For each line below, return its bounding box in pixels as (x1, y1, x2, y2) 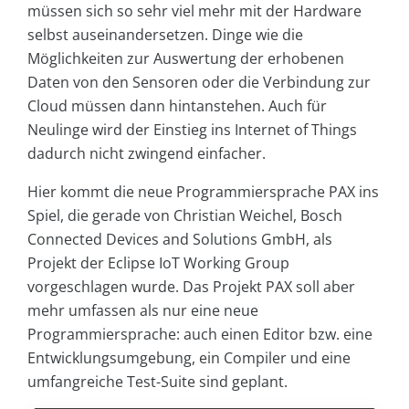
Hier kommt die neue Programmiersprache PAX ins (27, 181, 379, 202)
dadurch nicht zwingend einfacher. (27, 142, 266, 163)
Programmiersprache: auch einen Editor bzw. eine (27, 323, 372, 344)
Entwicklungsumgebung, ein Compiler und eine (27, 347, 351, 368)
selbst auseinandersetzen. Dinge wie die (27, 24, 303, 45)
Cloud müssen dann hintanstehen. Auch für (27, 95, 327, 116)
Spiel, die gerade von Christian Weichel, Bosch (27, 204, 342, 225)
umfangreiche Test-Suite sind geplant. (27, 371, 288, 392)
